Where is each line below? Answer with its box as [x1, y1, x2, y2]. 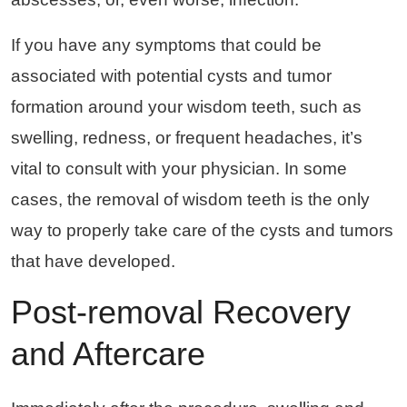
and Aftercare [11, 334, 205, 372]
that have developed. [11, 251, 175, 271]
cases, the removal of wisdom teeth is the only [11, 189, 370, 209]
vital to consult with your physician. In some [11, 158, 347, 178]
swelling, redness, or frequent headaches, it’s [11, 127, 362, 147]
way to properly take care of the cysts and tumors [11, 220, 393, 240]
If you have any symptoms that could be [11, 35, 322, 55]
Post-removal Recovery [11, 293, 351, 331]
